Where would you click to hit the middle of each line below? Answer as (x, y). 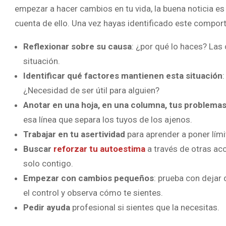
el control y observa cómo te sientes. (93, 192)
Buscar (38, 149)
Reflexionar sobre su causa (77, 46)
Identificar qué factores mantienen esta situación (123, 75)
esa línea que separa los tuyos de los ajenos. (108, 119)
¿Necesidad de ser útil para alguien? (91, 90)
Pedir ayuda (47, 207)
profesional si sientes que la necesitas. (145, 207)
